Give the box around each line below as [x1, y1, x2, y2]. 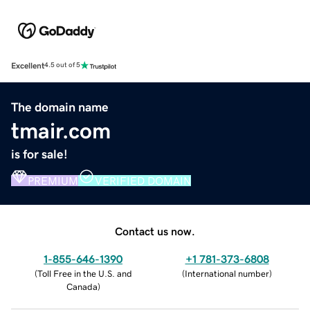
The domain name [11, 100, 109, 113]
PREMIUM [28, 174, 78, 186]
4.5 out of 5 [44, 62, 80, 69]
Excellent [11, 61, 44, 70]
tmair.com [11, 119, 111, 142]
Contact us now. [115, 225, 195, 237]
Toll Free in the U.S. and [37, 268, 132, 278]
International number [185, 268, 269, 278]
